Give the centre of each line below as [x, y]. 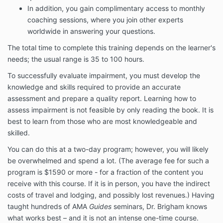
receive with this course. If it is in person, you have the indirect [109, 184]
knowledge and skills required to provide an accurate [94, 87]
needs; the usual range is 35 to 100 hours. [76, 59]
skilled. [19, 133]
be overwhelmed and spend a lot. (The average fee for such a [108, 161]
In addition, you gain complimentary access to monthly [116, 8]
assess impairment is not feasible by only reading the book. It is [111, 110]
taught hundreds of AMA [47, 207]
